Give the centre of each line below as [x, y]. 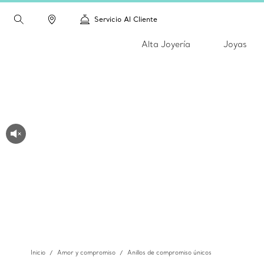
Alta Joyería [166, 44]
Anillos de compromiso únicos [169, 253]
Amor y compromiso [86, 253]
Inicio [38, 253]
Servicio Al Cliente [126, 19]
